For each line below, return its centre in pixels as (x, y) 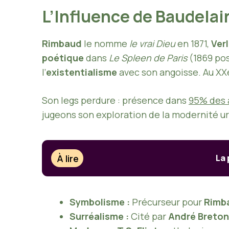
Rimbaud (62, 44)
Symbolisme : (100, 202)
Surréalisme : (99, 216)
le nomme (106, 44)
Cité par (148, 216)
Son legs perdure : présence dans (115, 100)
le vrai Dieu (152, 44)
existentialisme (82, 72)
